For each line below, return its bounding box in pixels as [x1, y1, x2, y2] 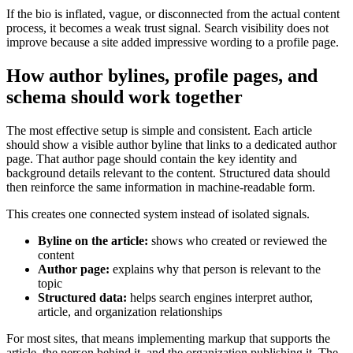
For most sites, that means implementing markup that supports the [6, 332, 330, 346]
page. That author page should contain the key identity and [6, 152, 297, 166]
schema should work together [6, 87, 243, 108]
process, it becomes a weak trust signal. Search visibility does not [6, 21, 329, 35]
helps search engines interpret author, [127, 291, 313, 305]
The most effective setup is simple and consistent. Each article [6, 124, 312, 138]
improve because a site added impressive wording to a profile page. [6, 35, 339, 50]
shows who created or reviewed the [148, 234, 327, 248]
